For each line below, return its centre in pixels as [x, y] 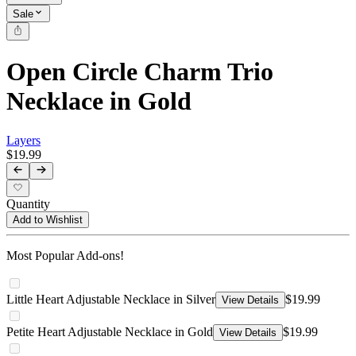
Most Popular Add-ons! [65, 256]
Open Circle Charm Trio [140, 72]
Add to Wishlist [48, 220]
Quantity [28, 204]
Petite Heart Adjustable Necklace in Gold [110, 332]
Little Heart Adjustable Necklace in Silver [111, 300]
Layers [23, 140]
